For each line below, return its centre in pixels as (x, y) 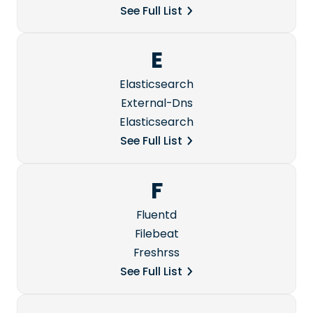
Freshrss (156, 252)
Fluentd (156, 214)
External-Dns (156, 103)
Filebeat (156, 233)
